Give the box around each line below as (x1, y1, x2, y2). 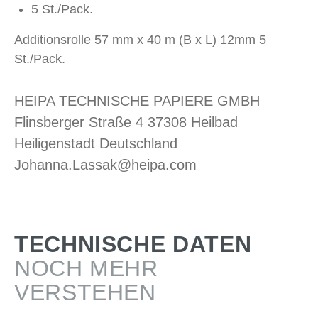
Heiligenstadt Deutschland (14, 136, 177, 151)
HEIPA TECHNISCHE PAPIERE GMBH (14, 93, 260, 109)
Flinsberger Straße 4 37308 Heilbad (14, 114, 238, 130)
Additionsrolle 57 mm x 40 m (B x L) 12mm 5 (14, 33, 266, 47)
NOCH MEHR (14, 256, 158, 281)
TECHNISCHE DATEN (14, 231, 252, 257)
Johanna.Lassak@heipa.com (14, 157, 197, 172)
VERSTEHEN (14, 280, 156, 305)
